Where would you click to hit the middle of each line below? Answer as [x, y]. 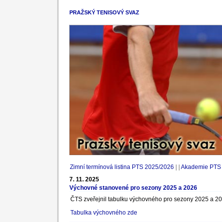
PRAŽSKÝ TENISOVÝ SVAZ [104, 12]
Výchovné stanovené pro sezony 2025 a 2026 [133, 188]
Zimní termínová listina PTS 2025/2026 [122, 167]
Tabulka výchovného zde [104, 213]
